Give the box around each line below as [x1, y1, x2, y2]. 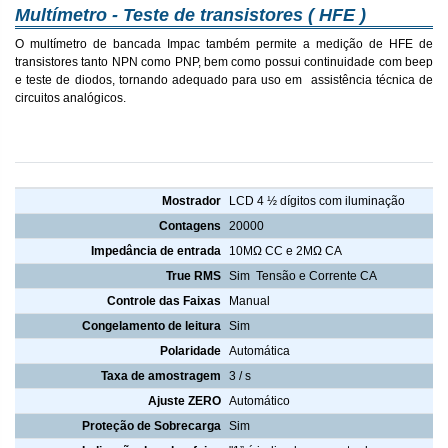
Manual [228, 294, 270, 309]
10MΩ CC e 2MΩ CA [228, 244, 342, 259]
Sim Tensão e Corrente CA [228, 269, 377, 284]
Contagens [159, 219, 222, 234]
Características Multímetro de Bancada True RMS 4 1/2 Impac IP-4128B [21, 168, 427, 183]
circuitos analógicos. [15, 90, 126, 105]
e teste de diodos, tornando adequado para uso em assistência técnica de [15, 72, 433, 87]
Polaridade [160, 344, 222, 359]
